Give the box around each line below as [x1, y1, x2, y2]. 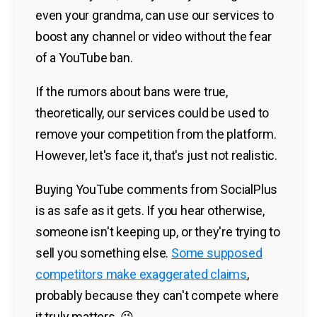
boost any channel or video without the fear [35, 28, 272, 44]
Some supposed [171, 245, 263, 260]
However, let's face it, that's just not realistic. [35, 147, 278, 163]
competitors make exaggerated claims [35, 266, 248, 282]
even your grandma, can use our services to [35, 7, 274, 23]
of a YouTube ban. [35, 50, 133, 65]
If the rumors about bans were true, [35, 83, 229, 99]
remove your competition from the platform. [35, 126, 277, 142]
